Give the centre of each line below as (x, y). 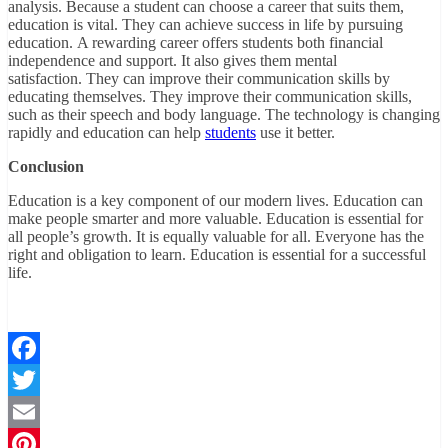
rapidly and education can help (106, 133)
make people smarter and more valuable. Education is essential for (215, 219)
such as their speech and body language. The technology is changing (224, 115)
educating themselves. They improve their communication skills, (210, 97)
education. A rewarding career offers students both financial (195, 43)
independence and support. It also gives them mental (172, 61)
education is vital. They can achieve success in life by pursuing (205, 25)
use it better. (295, 133)
